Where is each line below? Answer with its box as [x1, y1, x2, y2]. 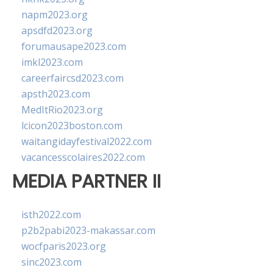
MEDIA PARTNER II [12, 168, 161, 194]
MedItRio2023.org [21, 103, 103, 116]
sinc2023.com [21, 255, 82, 269]
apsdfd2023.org [21, 24, 93, 37]
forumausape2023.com [21, 40, 126, 53]
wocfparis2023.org [21, 239, 106, 253]
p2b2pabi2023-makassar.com [21, 224, 155, 238]
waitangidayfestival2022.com [21, 135, 152, 148]
